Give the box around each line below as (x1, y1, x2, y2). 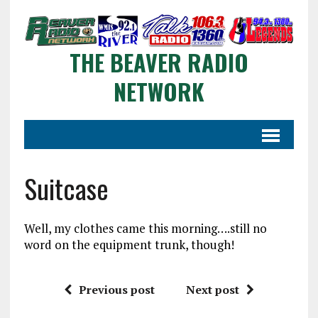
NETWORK (113, 75, 204, 109)
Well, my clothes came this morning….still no (23, 220, 267, 237)
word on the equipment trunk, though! (23, 236, 234, 253)
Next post (185, 282, 239, 298)
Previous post (78, 282, 155, 298)
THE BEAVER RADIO (69, 45, 248, 79)
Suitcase (23, 168, 109, 209)
